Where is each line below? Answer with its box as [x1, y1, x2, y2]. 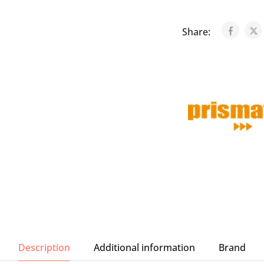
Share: [181, 25, 213, 38]
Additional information [94, 241, 195, 254]
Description [18, 241, 70, 254]
